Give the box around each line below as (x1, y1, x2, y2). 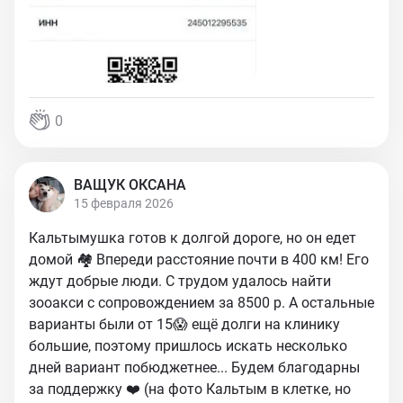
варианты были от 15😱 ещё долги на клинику (29, 316, 340, 333)
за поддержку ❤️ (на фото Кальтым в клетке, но (29, 381, 351, 398)
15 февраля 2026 (74, 196, 174, 210)
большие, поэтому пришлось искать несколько (29, 337, 347, 354)
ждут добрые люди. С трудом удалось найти (29, 273, 331, 290)
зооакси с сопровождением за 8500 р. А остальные (29, 294, 374, 311)
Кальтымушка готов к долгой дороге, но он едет (29, 229, 356, 246)
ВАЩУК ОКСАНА (74, 176, 186, 193)
